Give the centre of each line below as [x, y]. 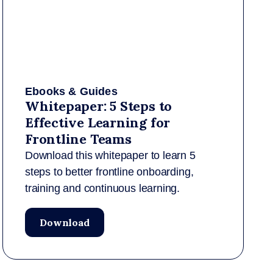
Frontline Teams [78, 139]
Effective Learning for [98, 122]
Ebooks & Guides [71, 91]
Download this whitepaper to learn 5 [110, 155]
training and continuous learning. [103, 188]
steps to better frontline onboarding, [109, 172]
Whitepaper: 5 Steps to [99, 106]
